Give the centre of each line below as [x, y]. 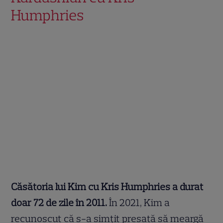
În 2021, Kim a [140, 202]
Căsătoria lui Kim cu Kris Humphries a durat [108, 186]
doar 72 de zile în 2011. [60, 202]
